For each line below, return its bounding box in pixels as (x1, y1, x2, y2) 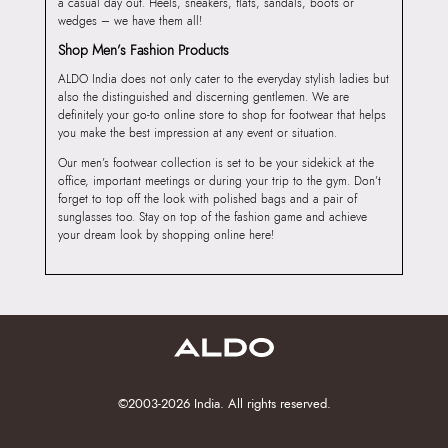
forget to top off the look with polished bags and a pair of (57, 190, 357, 209)
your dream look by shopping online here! (57, 226, 274, 245)
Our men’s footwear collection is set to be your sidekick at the (57, 154, 374, 173)
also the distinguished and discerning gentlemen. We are (57, 88, 349, 107)
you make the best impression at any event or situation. (57, 124, 337, 143)
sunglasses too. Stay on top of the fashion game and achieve (57, 208, 367, 227)
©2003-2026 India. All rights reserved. (117, 394, 331, 414)
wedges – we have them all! (57, 12, 202, 31)
